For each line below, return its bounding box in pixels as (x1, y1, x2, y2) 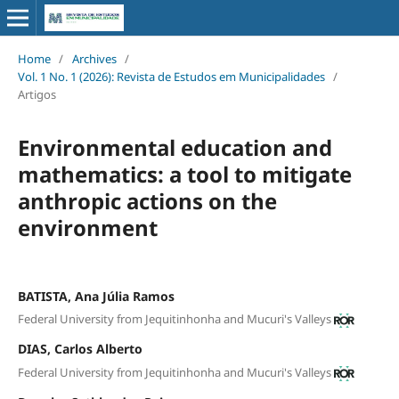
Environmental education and (17, 132, 332, 162)
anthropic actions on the (17, 185, 277, 216)
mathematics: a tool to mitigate (17, 159, 352, 189)
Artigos (17, 85, 56, 102)
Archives (71, 50, 117, 67)
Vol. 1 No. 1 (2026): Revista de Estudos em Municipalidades (17, 68, 325, 85)
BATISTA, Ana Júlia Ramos (17, 287, 175, 305)
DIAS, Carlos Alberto (17, 340, 142, 358)
